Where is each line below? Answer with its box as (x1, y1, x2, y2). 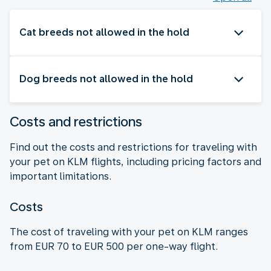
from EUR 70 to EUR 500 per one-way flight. (10, 240, 218, 252)
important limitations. (10, 170, 111, 182)
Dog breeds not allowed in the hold (19, 73, 193, 85)
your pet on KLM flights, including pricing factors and (10, 155, 261, 168)
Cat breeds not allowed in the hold (19, 26, 189, 38)
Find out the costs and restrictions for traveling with (10, 141, 257, 153)
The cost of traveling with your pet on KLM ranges (10, 226, 248, 238)
